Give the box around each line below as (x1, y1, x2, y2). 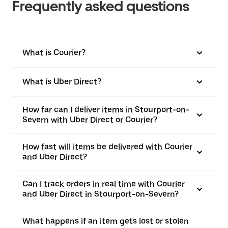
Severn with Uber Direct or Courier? (22, 115, 157, 125)
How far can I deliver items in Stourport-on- (22, 104, 189, 115)
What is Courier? (22, 47, 85, 58)
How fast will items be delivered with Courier (22, 141, 192, 152)
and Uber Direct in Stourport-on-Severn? (22, 189, 179, 199)
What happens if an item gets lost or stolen (22, 216, 189, 226)
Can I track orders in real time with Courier (22, 179, 185, 189)
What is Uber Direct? (22, 76, 101, 87)
